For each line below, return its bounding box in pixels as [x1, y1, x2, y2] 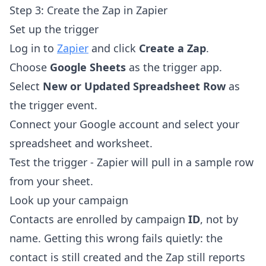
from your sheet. [9, 174, 93, 189]
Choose [9, 60, 50, 75]
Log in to [9, 41, 57, 56]
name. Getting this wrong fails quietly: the [9, 231, 223, 246]
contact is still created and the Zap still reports [9, 250, 245, 265]
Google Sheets [50, 60, 126, 75]
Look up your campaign [9, 193, 128, 208]
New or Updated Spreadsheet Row [43, 79, 226, 94]
